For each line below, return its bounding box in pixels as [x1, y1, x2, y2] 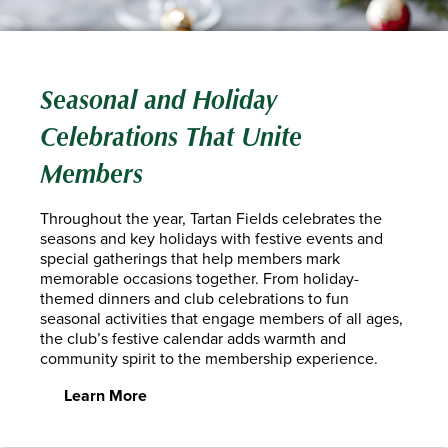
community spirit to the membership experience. [40, 347, 378, 370]
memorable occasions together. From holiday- [40, 267, 359, 290]
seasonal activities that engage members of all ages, [40, 307, 403, 330]
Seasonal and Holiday [40, 83, 278, 117]
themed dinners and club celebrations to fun [40, 287, 349, 310]
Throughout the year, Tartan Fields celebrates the [40, 207, 382, 230]
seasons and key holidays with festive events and [40, 227, 383, 250]
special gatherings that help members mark [40, 247, 340, 270]
